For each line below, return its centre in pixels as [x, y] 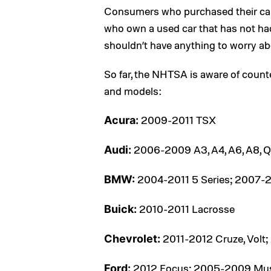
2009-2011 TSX [177, 120]
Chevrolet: [132, 239]
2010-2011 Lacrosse [186, 209]
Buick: [120, 209]
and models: [133, 91]
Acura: [121, 120]
